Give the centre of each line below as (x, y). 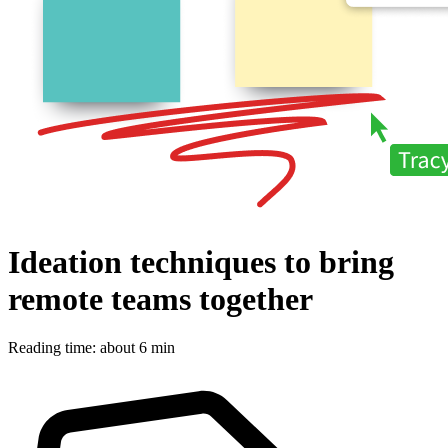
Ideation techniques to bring (201, 261)
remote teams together (160, 298)
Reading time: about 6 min (91, 348)
